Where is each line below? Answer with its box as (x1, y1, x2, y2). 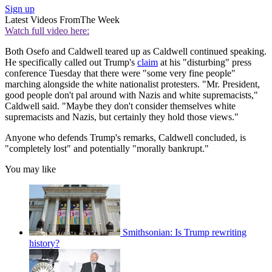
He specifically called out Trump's (5, 56, 137, 67)
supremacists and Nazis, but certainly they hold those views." (5, 111, 239, 122)
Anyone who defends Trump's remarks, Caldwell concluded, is (5, 132, 246, 143)
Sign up (5, 3, 35, 14)
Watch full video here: (5, 25, 89, 36)
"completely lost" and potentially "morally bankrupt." (5, 143, 209, 154)
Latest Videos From (5, 14, 80, 25)
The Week (80, 14, 120, 25)
